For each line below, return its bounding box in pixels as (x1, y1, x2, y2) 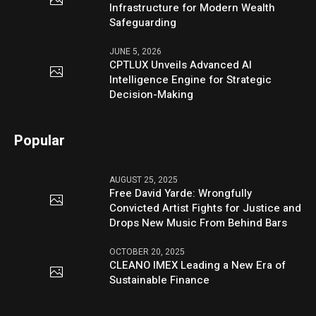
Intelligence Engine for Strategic (109, 71, 272, 87)
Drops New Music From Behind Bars (109, 214, 288, 231)
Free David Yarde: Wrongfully (109, 185, 253, 201)
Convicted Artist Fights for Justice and (109, 200, 302, 216)
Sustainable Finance (109, 272, 210, 288)
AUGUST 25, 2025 (109, 173, 178, 186)
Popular (14, 130, 66, 151)
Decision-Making (109, 86, 194, 102)
